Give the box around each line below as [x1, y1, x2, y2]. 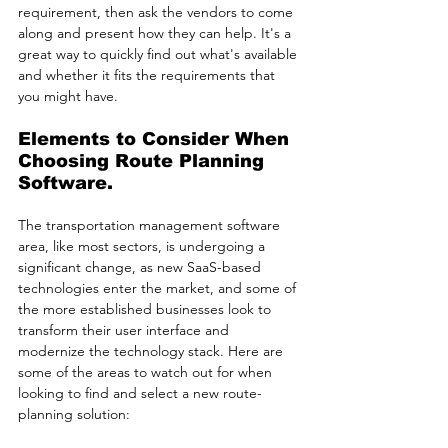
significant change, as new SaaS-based [18, 258, 265, 277]
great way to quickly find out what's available [18, 45, 301, 64]
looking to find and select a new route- [18, 384, 262, 403]
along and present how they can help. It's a [18, 24, 295, 43]
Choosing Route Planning [18, 151, 270, 172]
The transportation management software [18, 216, 284, 235]
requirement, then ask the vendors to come [18, 3, 297, 22]
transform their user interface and [18, 321, 233, 340]
